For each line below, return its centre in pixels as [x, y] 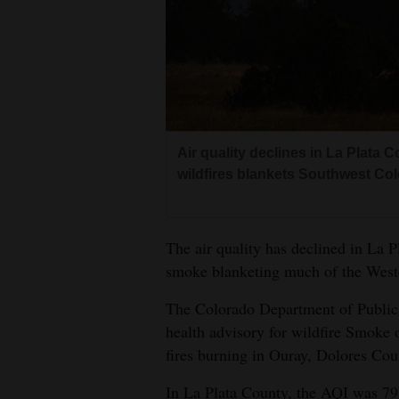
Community [51, 286]
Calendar [44, 311]
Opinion [40, 65]
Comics [37, 350]
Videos [36, 208]
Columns [42, 169]
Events [35, 130]
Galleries [41, 247]
